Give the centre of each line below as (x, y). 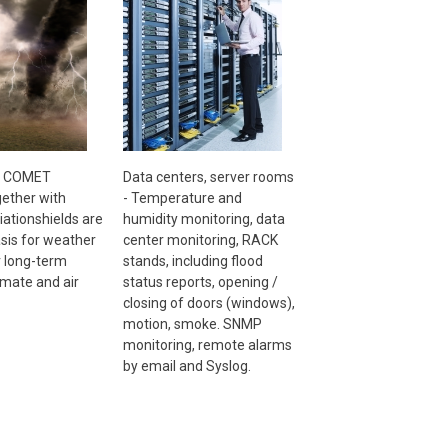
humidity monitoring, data (203, 218)
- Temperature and (182, 197)
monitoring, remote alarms (207, 344)
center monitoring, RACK (200, 239)
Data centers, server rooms (208, 176)
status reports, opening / (200, 281)
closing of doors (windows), (208, 302)
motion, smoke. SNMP (192, 323)
